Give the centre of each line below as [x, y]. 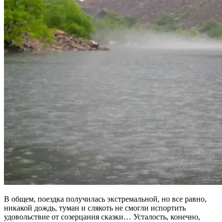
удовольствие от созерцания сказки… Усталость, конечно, [102, 217]
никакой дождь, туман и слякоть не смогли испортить [95, 208]
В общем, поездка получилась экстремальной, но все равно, [105, 199]
